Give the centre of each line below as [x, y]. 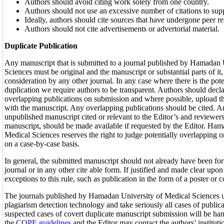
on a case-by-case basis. [42, 144]
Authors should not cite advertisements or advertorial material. [122, 29]
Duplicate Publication [41, 46]
